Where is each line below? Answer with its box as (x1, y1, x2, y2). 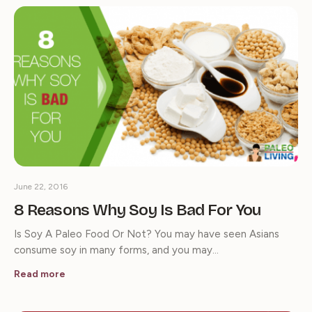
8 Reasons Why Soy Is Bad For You (14, 200, 261, 219)
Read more (14, 267, 65, 280)
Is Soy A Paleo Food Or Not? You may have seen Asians (14, 227, 279, 240)
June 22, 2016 (14, 181, 68, 192)
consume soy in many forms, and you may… (14, 243, 219, 256)
